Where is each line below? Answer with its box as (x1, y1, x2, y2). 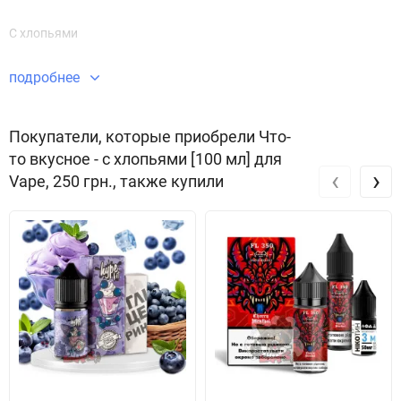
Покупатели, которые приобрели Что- (9, 127, 291, 146)
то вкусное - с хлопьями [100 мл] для (9, 149, 282, 168)
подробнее (9, 69, 83, 86)
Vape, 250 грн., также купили (9, 172, 224, 191)
